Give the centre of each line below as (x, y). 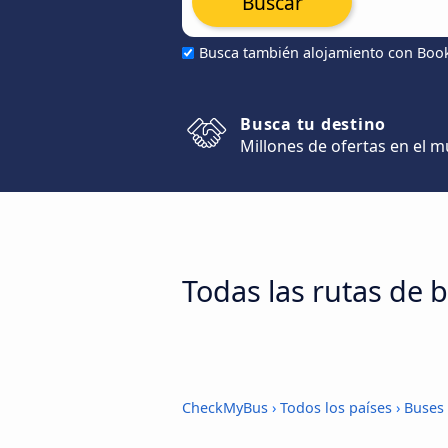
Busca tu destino (313, 124)
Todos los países (336, 407)
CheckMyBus (225, 407)
